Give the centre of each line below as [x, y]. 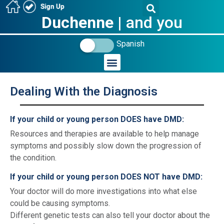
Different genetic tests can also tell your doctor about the [110, 215]
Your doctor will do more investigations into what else [103, 191]
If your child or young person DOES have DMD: [97, 119]
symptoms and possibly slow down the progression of [106, 146]
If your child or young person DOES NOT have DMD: [106, 177]
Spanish [130, 44]
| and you [148, 22]
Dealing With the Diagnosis [84, 91]
